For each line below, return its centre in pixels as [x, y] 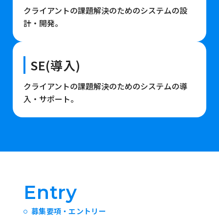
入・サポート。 [51, 99]
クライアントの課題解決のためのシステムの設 [105, 10]
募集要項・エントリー [68, 211]
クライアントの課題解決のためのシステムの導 [105, 86]
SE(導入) [55, 65]
